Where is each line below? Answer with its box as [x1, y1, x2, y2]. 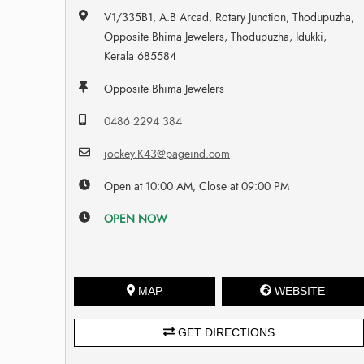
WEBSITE [275, 284, 326, 297]
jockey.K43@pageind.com [104, 145, 231, 162]
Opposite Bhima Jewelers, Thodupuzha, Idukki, [104, 28, 327, 45]
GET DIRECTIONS [174, 325, 275, 339]
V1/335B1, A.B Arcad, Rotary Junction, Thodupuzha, [104, 9, 355, 25]
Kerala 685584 [104, 48, 177, 64]
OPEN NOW [104, 210, 168, 227]
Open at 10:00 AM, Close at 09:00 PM [104, 178, 290, 194]
